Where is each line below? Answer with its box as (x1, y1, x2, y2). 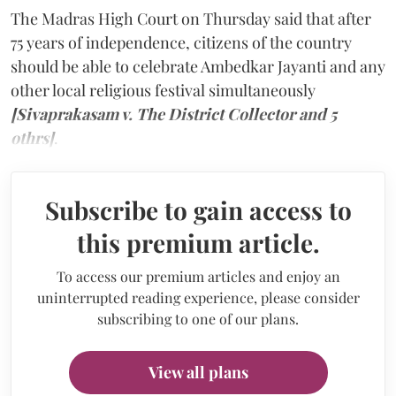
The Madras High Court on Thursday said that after (11, 7, 371, 29)
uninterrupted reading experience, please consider (36, 287, 360, 307)
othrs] (11, 126, 54, 148)
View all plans (148, 361, 248, 383)
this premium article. (76, 225, 320, 259)
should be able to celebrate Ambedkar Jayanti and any (11, 55, 385, 77)
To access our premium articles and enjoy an (56, 266, 340, 286)
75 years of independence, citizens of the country (11, 31, 352, 53)
